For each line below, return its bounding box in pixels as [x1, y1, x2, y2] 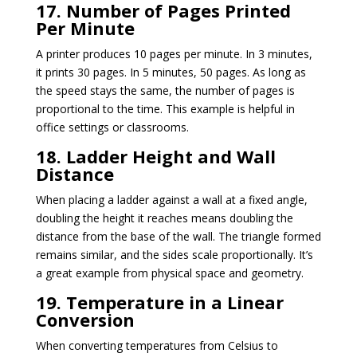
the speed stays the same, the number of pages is [35, 82, 295, 98]
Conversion [35, 307, 135, 331]
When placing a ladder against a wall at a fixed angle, [35, 191, 308, 207]
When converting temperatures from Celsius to [35, 337, 278, 353]
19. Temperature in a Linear [35, 289, 284, 314]
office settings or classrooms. [35, 119, 189, 135]
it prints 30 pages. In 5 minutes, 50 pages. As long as [35, 64, 306, 80]
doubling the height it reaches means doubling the [35, 210, 293, 226]
